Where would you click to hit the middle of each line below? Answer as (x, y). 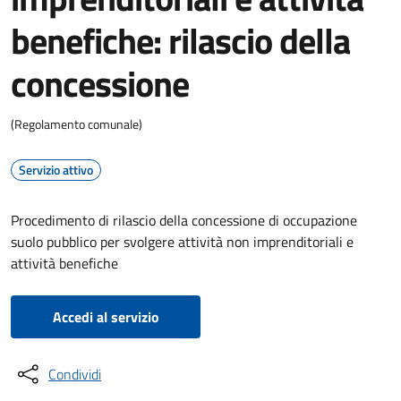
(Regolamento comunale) (77, 124)
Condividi (75, 374)
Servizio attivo (56, 170)
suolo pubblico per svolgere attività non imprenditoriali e (182, 242)
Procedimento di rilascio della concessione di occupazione (184, 220)
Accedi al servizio (106, 317)
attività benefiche (64, 263)
